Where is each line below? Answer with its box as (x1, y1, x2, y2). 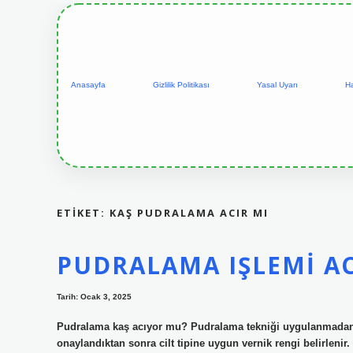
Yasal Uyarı (257, 80, 298, 90)
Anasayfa (71, 80, 106, 90)
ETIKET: (57, 205, 110, 220)
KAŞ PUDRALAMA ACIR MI (110, 205, 269, 220)
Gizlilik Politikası (153, 80, 210, 90)
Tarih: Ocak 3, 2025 (57, 292, 132, 302)
